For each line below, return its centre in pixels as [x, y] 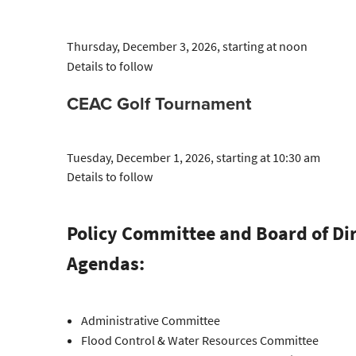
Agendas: [105, 264]
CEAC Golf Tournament [159, 104]
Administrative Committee [150, 321]
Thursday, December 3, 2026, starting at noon [187, 47]
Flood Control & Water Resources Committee [199, 341]
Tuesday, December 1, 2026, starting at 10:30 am [193, 158]
